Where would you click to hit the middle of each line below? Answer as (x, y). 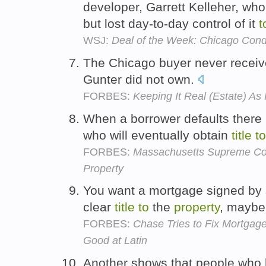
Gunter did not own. (140, 79)
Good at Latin (115, 241)
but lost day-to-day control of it (171, 23)
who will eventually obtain (157, 135)
